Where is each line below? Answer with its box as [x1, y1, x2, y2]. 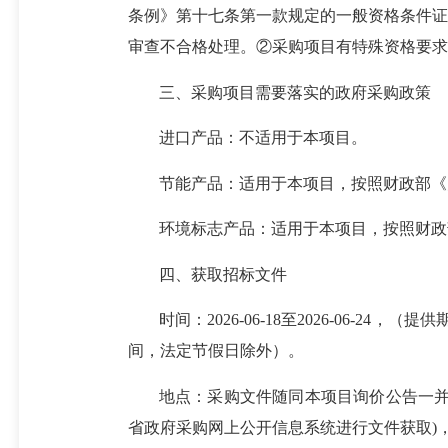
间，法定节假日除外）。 [127, 342, 304, 360]
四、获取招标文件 [158, 265, 287, 283]
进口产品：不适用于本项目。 [158, 129, 367, 147]
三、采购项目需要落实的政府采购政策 [158, 83, 431, 101]
